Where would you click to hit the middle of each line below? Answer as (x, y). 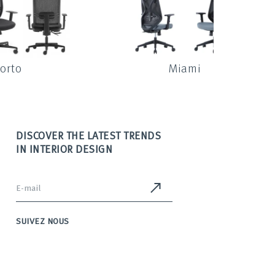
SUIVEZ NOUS (43, 220)
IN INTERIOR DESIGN (64, 149)
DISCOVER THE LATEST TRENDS (88, 135)
